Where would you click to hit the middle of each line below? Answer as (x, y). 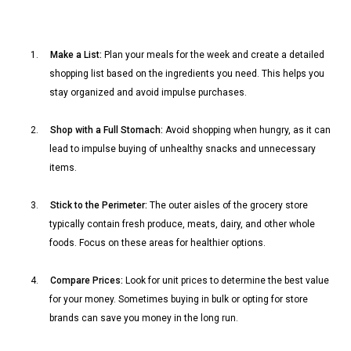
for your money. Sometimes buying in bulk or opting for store (179, 299)
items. (63, 167)
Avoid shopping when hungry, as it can (247, 130)
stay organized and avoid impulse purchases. (148, 92)
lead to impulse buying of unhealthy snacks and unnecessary (183, 148)
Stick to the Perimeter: (99, 205)
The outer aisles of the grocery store (228, 205)
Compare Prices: (87, 280)
